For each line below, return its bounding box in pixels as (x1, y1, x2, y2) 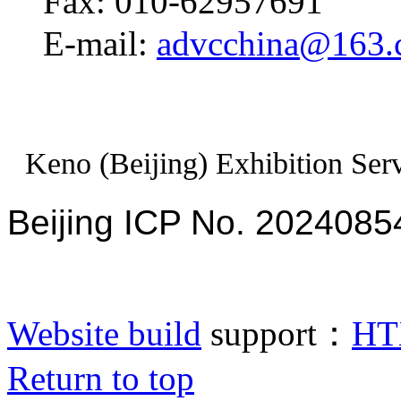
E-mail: (43, 24, 157, 63)
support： (201, 314, 352, 353)
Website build (7, 314, 201, 353)
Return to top (7, 359, 194, 397)
